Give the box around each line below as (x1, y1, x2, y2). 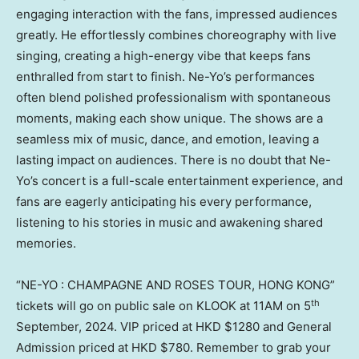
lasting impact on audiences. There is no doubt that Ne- (16, 152, 331, 168)
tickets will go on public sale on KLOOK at (16, 298, 253, 314)
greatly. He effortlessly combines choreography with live (16, 27, 337, 43)
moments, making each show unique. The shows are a (16, 111, 323, 127)
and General (260, 319, 332, 335)
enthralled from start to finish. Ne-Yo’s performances (16, 69, 315, 85)
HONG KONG (258, 277, 330, 293)
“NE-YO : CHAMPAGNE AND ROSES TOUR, (16, 277, 258, 293)
